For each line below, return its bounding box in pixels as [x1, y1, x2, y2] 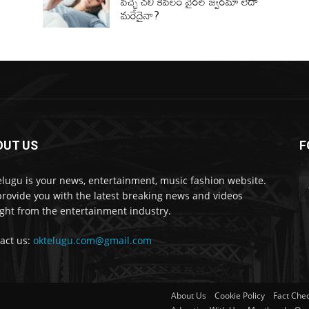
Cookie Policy [215, 289, 265, 301]
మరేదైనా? [121, 3, 160, 26]
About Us [171, 289, 206, 301]
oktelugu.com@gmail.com [33, 233, 152, 247]
